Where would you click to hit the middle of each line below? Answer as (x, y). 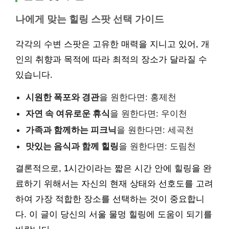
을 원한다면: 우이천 (148, 113)
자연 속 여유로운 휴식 (68, 113)
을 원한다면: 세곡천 (155, 130)
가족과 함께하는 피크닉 (71, 130)
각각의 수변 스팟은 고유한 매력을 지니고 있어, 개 (112, 44)
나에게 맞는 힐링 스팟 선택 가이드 (90, 19)
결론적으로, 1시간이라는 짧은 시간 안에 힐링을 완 (113, 168)
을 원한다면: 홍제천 (138, 97)
